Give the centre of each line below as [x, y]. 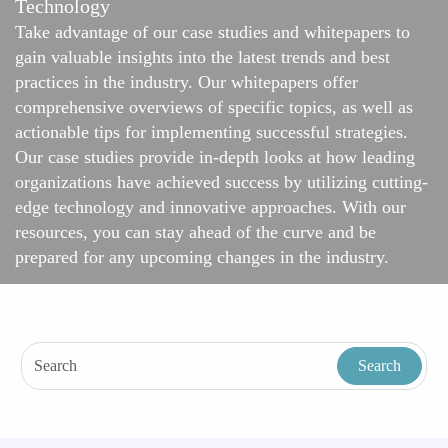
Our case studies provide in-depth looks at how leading [215, 157]
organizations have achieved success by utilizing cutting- [221, 182]
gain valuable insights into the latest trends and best [202, 57]
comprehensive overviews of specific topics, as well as [214, 107]
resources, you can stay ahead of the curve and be [195, 232]
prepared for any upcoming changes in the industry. [204, 257]
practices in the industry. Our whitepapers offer [186, 82]
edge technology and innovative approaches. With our [210, 207]
